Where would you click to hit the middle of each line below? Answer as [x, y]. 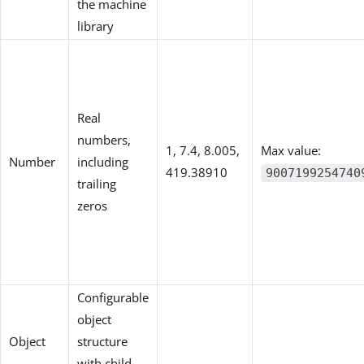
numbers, [104, 139]
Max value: [291, 150]
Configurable [113, 297]
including [103, 161]
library [95, 26]
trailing [97, 183]
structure [102, 341]
